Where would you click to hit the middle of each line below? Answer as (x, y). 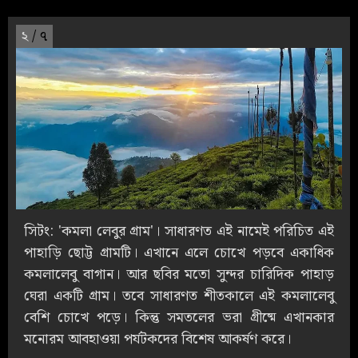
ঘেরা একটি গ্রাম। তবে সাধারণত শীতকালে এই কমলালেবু (179, 296)
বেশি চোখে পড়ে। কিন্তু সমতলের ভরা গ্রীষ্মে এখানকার (179, 317)
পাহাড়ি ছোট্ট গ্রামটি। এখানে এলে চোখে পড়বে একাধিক (179, 253)
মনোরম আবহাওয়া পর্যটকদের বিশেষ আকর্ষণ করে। (159, 339)
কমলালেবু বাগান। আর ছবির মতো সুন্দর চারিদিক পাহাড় (179, 274)
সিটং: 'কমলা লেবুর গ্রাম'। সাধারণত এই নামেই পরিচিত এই (179, 231)
